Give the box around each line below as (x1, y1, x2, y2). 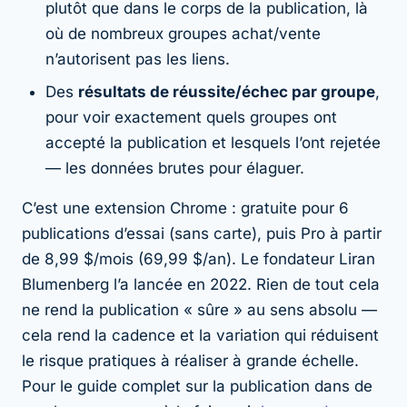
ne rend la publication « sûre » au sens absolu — (22, 300, 377, 319)
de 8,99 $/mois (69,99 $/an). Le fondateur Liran (22, 249, 375, 268)
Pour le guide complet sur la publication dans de (22, 376, 372, 395)
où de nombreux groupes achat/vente (45, 24, 321, 43)
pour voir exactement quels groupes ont (45, 107, 337, 126)
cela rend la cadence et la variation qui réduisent (22, 325, 379, 344)
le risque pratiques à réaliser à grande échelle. (22, 351, 359, 370)
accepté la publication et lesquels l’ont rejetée (45, 133, 381, 152)
